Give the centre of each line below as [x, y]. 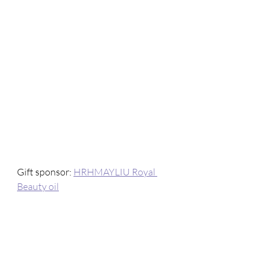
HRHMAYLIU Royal [115, 172]
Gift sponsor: [45, 172]
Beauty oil [38, 186]
